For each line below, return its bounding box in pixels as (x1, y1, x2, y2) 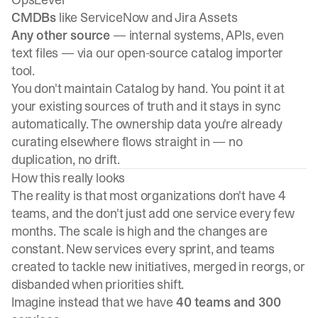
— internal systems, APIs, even (110, 26, 284, 44)
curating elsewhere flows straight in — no (11, 133, 243, 150)
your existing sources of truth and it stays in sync (11, 97, 281, 115)
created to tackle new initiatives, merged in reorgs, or (11, 258, 306, 275)
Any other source (11, 26, 111, 44)
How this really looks (11, 169, 126, 187)
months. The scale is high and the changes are (11, 222, 268, 240)
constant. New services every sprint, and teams (11, 240, 275, 258)
